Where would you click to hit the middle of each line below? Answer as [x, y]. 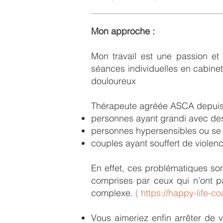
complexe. [113, 193]
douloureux [113, 81]
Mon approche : [123, 31]
